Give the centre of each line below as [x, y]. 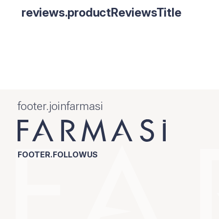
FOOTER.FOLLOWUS [58, 154]
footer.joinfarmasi [60, 106]
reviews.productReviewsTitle [101, 12]
